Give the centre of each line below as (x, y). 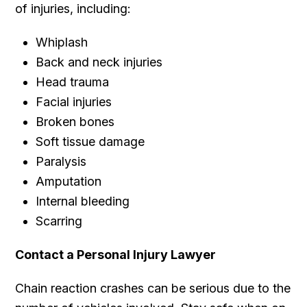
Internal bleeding (83, 201)
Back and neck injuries (99, 62)
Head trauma (73, 82)
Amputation (69, 181)
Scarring (59, 221)
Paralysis (61, 161)
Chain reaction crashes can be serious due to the (153, 288)
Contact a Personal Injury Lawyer (116, 254)
